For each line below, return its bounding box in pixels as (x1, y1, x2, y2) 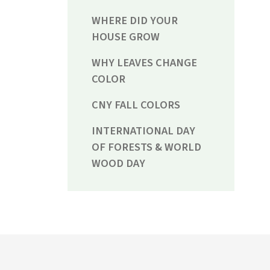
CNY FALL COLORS (92, 97, 180, 113)
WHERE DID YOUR (92, 13, 178, 29)
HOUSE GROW (92, 29, 160, 45)
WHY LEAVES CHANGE (92, 55, 197, 71)
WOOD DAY (92, 155, 145, 172)
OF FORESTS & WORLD (92, 139, 201, 155)
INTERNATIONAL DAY (92, 123, 195, 139)
